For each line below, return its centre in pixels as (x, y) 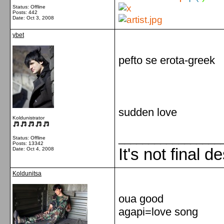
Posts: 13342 (28, 143)
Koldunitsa (27, 173)
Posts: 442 (25, 12)
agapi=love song (158, 212)
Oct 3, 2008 (40, 18)
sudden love (148, 112)
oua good (141, 199)
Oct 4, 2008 (40, 149)
